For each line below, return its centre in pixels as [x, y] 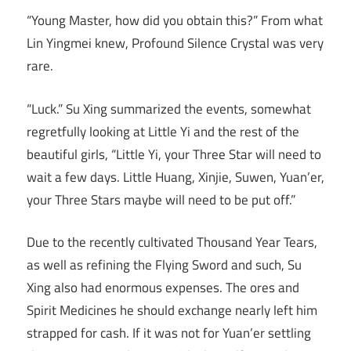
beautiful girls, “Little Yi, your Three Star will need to [174, 154]
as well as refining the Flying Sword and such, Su [164, 265]
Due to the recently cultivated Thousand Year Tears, [172, 242]
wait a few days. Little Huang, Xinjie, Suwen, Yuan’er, [175, 177]
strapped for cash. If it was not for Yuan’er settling [169, 333]
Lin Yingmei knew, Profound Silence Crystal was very [175, 43]
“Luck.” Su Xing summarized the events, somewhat [169, 109]
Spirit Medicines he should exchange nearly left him [172, 311]
